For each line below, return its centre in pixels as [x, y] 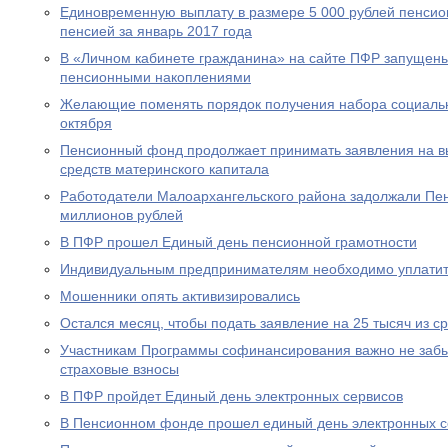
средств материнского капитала [164, 169]
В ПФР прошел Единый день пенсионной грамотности [238, 242]
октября [86, 123]
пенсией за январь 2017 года [156, 31]
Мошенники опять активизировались [180, 296]
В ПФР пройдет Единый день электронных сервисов [231, 396]
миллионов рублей [121, 215]
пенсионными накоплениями [155, 77]
